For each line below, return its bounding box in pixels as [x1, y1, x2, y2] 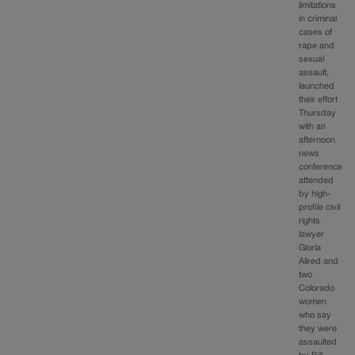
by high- [299, 190, 331, 199]
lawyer [299, 231, 325, 239]
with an [299, 123, 326, 132]
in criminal [299, 15, 338, 24]
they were [299, 325, 338, 334]
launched [299, 82, 335, 91]
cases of [299, 29, 333, 37]
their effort [299, 96, 338, 105]
